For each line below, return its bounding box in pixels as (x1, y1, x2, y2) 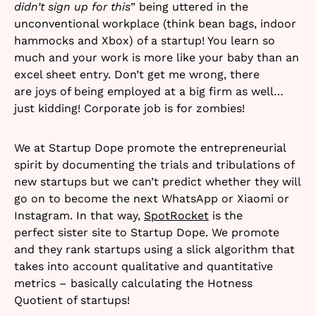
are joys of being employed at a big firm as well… (14, 85, 284, 98)
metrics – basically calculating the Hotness (14, 276, 253, 290)
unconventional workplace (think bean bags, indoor (14, 17, 296, 30)
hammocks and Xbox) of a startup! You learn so (14, 34, 275, 47)
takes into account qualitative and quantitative (14, 260, 273, 273)
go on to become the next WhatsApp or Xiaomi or (14, 192, 289, 205)
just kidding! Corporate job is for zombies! (14, 102, 245, 115)
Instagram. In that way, (14, 209, 144, 222)
